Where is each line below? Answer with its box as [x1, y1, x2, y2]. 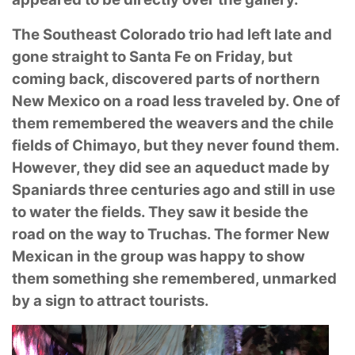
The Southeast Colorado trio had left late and [12, 25, 332, 44]
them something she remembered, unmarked [12, 269, 337, 288]
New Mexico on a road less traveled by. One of [12, 92, 340, 111]
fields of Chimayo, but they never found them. [12, 136, 339, 155]
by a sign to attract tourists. [12, 292, 209, 311]
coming [12, 70, 69, 89]
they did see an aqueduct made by [83, 158, 330, 177]
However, [12, 158, 83, 177]
